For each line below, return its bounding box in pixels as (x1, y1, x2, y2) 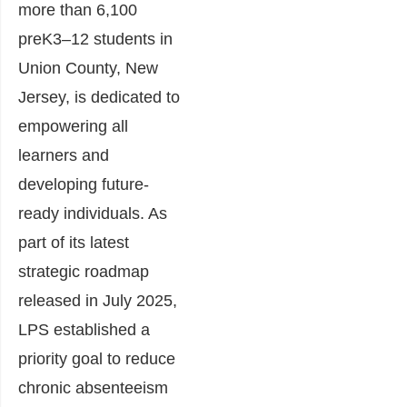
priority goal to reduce (18, 350, 175, 369)
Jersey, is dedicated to (18, 88, 180, 107)
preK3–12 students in (18, 30, 173, 49)
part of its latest (18, 233, 129, 253)
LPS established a (18, 321, 150, 340)
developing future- (18, 175, 149, 194)
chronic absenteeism (18, 379, 168, 398)
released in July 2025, (18, 292, 177, 311)
